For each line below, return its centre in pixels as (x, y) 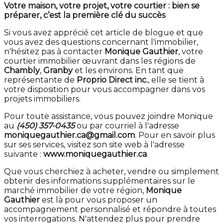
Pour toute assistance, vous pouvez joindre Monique (109, 116)
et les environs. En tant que (128, 71)
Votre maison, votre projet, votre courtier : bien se (102, 6)
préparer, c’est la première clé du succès (85, 15)
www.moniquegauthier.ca (95, 154)
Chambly (22, 71)
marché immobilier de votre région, (75, 191)
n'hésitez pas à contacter (54, 52)
